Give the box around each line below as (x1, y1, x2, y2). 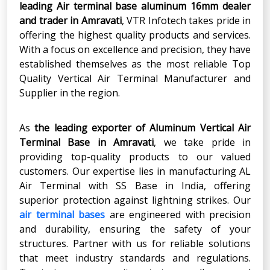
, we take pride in (154, 135, 251, 149)
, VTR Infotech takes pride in (121, 13, 251, 27)
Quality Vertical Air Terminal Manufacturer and (19, 71, 251, 85)
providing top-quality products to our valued (19, 149, 251, 163)
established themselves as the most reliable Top (19, 57, 251, 71)
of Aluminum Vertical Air (136, 121, 251, 134)
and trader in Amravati (19, 13, 122, 27)
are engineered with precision (105, 207, 251, 221)
